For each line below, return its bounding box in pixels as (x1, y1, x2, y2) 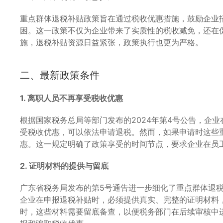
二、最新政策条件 (20, 69, 100, 81)
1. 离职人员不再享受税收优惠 (20, 93, 123, 103)
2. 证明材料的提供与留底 (20, 160, 109, 171)
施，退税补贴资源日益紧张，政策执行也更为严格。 (20, 37, 203, 47)
